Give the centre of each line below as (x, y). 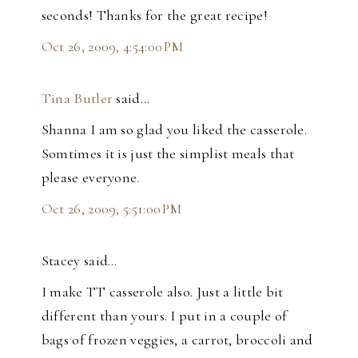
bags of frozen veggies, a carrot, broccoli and (177, 340)
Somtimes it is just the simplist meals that (168, 154)
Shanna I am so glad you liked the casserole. (174, 130)
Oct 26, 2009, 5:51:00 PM (111, 209)
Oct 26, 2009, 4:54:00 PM (112, 47)
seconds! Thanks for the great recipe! (154, 16)
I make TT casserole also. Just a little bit (162, 292)
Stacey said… (79, 261)
